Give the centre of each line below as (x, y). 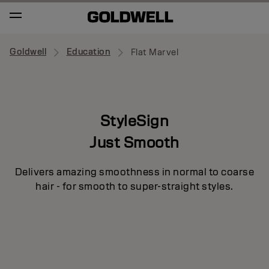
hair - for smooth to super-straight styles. (134, 186)
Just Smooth (134, 142)
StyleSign (134, 120)
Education (88, 52)
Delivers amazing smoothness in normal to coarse (134, 172)
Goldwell (28, 52)
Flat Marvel (154, 52)
